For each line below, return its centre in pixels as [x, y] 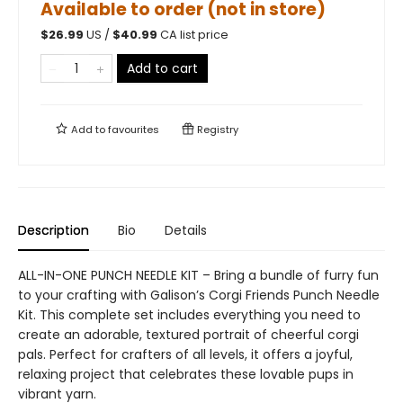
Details [186, 230]
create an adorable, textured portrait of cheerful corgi [188, 335]
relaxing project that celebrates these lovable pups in [186, 374]
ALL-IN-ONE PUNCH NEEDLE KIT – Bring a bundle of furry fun [198, 275]
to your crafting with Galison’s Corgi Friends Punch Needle [199, 295]
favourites [134, 130]
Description [54, 230]
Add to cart [162, 68]
